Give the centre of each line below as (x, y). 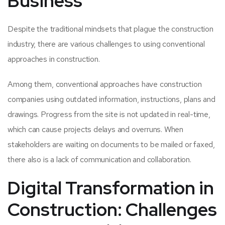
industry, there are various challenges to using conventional (106, 44)
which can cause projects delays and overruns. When (95, 130)
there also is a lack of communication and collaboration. (99, 160)
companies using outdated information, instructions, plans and (111, 99)
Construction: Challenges (112, 210)
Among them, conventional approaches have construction (105, 84)
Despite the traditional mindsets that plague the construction (110, 29)
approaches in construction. (54, 59)
